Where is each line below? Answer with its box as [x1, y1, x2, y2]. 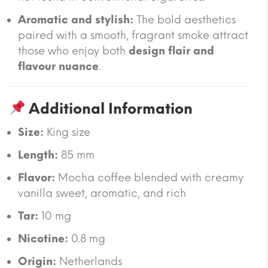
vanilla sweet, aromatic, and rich [18, 186, 186, 200]
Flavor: [18, 170, 55, 184]
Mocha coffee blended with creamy [55, 170, 243, 184]
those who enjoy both [18, 44, 129, 57]
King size [44, 125, 90, 139]
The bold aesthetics [133, 13, 236, 26]
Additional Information [25, 99, 193, 117]
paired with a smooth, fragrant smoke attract [18, 28, 248, 42]
